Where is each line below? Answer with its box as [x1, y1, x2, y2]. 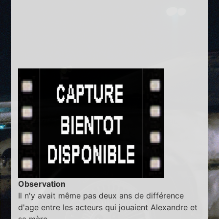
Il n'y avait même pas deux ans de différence [18, 190, 184, 200]
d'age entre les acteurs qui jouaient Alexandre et [18, 202, 198, 212]
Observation [18, 178, 66, 189]
